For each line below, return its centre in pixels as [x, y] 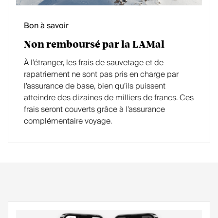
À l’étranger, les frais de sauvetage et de [94, 63]
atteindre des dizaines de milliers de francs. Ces [109, 98]
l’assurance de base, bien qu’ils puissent [95, 86]
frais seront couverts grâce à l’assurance [94, 109]
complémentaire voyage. [68, 121]
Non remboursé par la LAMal [94, 45]
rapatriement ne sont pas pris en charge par [101, 74]
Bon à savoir [46, 26]
